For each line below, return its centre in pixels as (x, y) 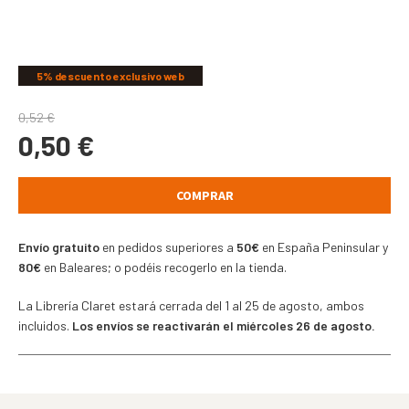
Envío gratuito (59, 246)
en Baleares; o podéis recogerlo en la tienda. (164, 267)
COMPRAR (204, 195)
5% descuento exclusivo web (110, 75)
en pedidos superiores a (168, 246)
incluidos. (45, 325)
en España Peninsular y (324, 246)
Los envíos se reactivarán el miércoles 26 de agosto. (225, 325)
